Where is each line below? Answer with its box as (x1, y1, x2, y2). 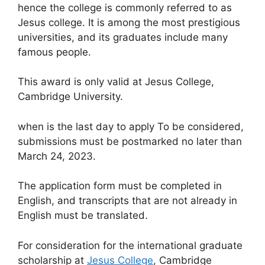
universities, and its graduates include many (18, 31, 228, 43)
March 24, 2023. (18, 150, 96, 162)
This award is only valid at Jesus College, (18, 76, 214, 88)
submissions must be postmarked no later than (18, 135, 242, 147)
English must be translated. (18, 209, 148, 221)
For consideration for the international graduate (18, 239, 243, 251)
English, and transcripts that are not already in (18, 195, 237, 206)
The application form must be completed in (18, 180, 222, 192)
